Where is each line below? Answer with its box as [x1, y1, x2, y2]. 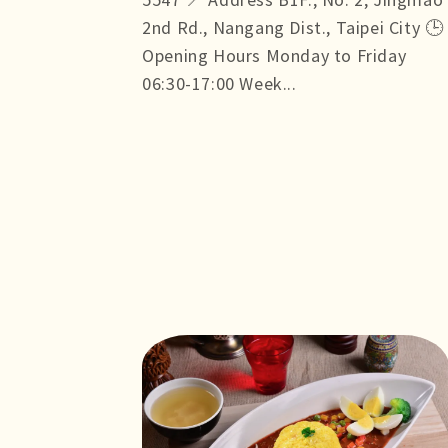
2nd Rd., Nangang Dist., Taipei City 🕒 [142, 15, 444, 39]
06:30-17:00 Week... [142, 71, 297, 95]
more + [142, 99, 200, 123]
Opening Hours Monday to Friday [142, 43, 407, 67]
